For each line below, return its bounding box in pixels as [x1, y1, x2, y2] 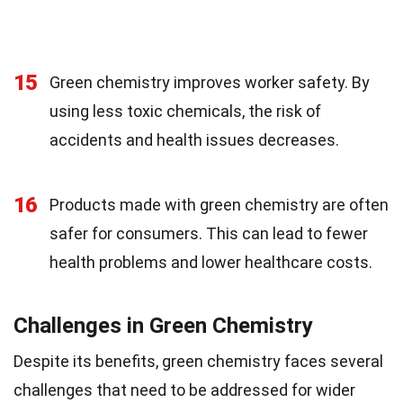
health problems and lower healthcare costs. [49, 253, 372, 273]
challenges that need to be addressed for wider [13, 381, 355, 400]
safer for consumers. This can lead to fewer [49, 224, 368, 244]
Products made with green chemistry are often [49, 195, 389, 215]
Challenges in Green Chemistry [13, 313, 313, 339]
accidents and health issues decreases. [49, 130, 339, 150]
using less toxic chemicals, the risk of [49, 102, 321, 121]
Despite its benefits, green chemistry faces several [13, 352, 383, 372]
